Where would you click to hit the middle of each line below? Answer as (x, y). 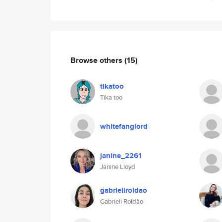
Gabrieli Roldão (122, 201)
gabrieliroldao (124, 190)
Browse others (97, 60)
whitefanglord (124, 126)
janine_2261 (121, 156)
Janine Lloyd (118, 167)
